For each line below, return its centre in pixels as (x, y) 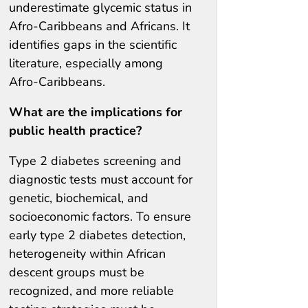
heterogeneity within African (87, 253)
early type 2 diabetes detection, (97, 235)
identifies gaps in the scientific (93, 44)
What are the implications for (96, 112)
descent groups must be (77, 272)
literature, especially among (86, 63)
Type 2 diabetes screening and (95, 161)
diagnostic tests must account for (101, 179)
